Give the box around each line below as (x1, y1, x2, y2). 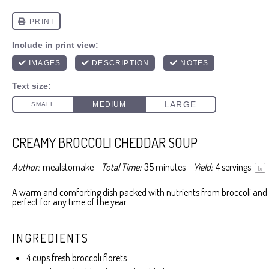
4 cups (26, 252, 50, 264)
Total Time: (101, 161, 141, 173)
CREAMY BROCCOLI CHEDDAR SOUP (12, 134, 198, 151)
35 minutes (144, 161, 186, 173)
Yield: (193, 161, 213, 173)
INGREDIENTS (12, 229, 89, 246)
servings (220, 161, 253, 173)
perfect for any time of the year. (12, 196, 128, 208)
